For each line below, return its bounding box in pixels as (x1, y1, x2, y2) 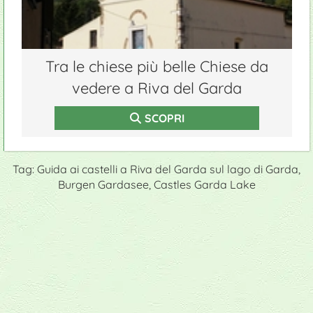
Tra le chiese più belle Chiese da (45, 56, 268, 76)
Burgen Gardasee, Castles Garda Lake (57, 177, 256, 191)
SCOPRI (144, 110, 184, 125)
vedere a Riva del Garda (72, 78, 242, 98)
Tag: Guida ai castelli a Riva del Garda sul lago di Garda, (13, 161, 300, 176)
